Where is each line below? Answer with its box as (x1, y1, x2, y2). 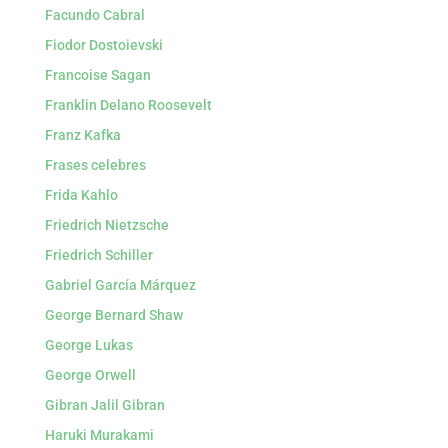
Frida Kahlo (44, 187, 118, 203)
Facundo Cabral (44, 7, 145, 23)
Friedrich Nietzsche (44, 217, 169, 233)
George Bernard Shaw (44, 307, 183, 323)
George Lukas (44, 337, 133, 353)
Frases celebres (44, 157, 146, 173)
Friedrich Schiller (44, 247, 153, 263)
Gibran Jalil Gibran (44, 397, 165, 413)
